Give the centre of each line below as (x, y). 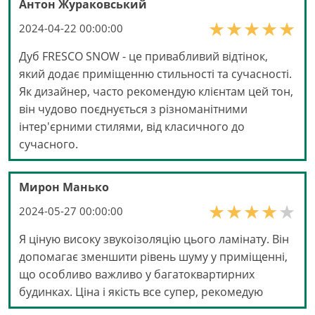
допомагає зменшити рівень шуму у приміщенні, (153, 257)
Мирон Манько (64, 187)
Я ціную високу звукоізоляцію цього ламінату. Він (154, 239)
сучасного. (49, 144)
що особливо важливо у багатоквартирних (137, 275)
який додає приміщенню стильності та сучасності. (155, 74)
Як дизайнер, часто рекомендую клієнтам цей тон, (156, 92)
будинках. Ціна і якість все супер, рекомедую (141, 292)
